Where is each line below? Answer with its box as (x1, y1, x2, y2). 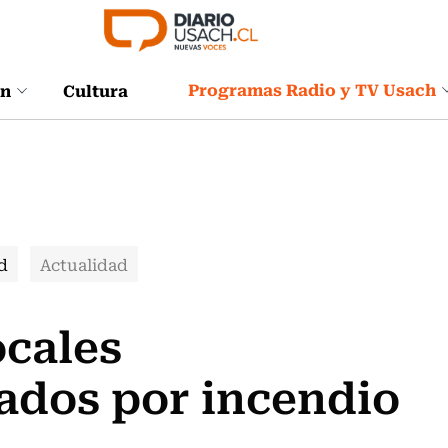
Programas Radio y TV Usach (188, 76, 436, 102)
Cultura (63, 76, 128, 103)
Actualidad (40, 252, 128, 276)
